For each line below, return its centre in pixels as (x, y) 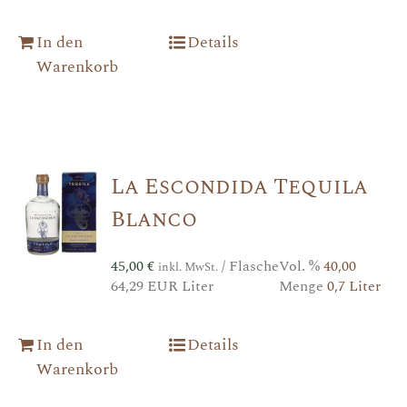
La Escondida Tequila (239, 187)
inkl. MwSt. (188, 267)
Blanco (154, 219)
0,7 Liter (353, 286)
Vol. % (301, 266)
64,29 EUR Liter (162, 286)
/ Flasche (248, 266)
